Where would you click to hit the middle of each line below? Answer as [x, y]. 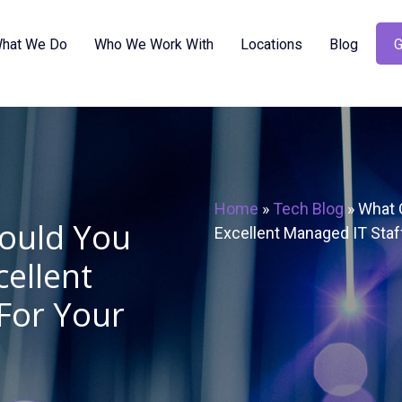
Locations [272, 44]
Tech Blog [308, 209]
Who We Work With [154, 44]
